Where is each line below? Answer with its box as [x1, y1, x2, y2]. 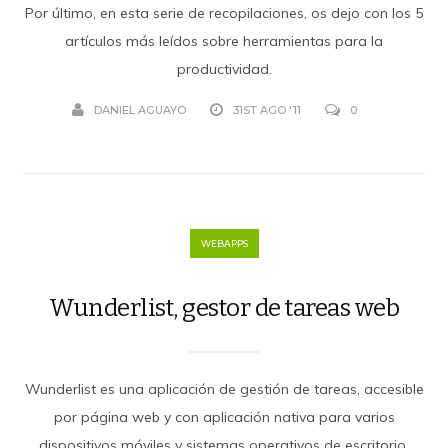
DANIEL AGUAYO [93, 102, 186, 117]
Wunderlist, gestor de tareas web [49, 293, 399, 322]
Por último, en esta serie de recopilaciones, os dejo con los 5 [25, 3, 423, 22]
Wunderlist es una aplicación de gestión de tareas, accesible [24, 379, 424, 398]
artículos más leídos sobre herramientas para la [65, 31, 383, 50]
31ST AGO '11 [232, 102, 301, 117]
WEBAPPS [200, 237, 248, 249]
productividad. [176, 59, 272, 78]
